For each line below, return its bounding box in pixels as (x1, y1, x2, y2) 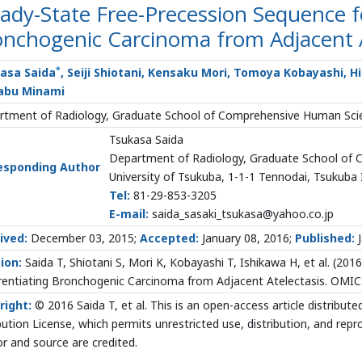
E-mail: (109, 206, 152, 221)
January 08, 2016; (199, 230, 295, 246)
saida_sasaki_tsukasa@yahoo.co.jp (152, 206, 334, 221)
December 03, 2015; (27, 230, 140, 246)
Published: (295, 230, 355, 246)
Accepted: (140, 230, 199, 246)
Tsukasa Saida (109, 132, 183, 147)
